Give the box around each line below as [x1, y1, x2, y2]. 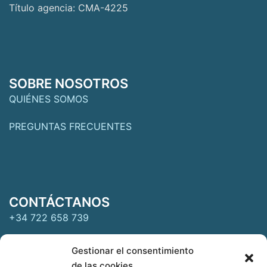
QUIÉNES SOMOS [9, 93, 88, 105]
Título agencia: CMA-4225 [9, 2, 128, 14]
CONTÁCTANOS [9, 194, 110, 210]
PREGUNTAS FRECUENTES [9, 120, 132, 133]
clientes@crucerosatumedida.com [9, 239, 162, 252]
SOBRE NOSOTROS [9, 76, 128, 92]
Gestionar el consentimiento [72, 245, 194, 256]
